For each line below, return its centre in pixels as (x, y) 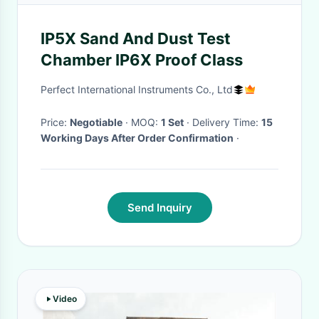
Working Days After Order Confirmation (137, 138)
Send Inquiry (159, 208)
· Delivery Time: (227, 122)
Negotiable (96, 122)
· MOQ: (146, 122)
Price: (55, 122)
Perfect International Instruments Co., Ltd (137, 89)
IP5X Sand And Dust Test (136, 38)
